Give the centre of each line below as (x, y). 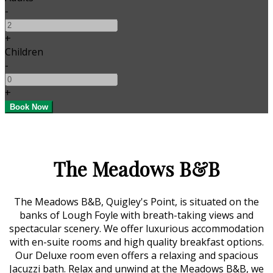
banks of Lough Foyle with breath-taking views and (136, 215)
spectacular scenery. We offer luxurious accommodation (136, 228)
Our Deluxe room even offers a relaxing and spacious (136, 255)
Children (24, 51)
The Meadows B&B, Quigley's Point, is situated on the (136, 201)
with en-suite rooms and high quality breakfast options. (136, 242)
